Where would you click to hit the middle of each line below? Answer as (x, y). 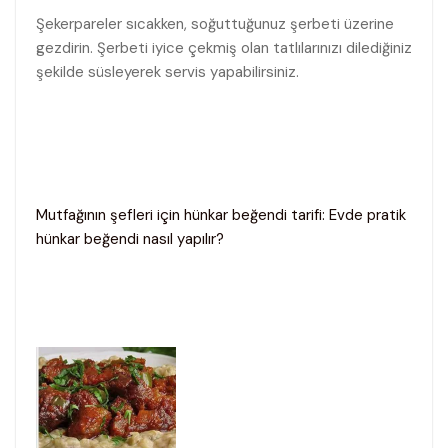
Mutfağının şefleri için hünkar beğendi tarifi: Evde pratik (221, 214)
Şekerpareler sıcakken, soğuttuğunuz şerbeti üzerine (215, 24)
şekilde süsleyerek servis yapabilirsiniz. (167, 72)
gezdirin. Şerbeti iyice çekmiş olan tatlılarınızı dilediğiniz (224, 48)
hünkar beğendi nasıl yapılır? (130, 238)
